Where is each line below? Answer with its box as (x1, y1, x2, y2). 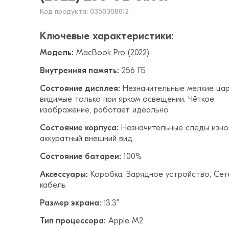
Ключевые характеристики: (40, 31, 174, 42)
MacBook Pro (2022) (74, 49, 150, 57)
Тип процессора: (40, 217, 106, 225)
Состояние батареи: (40, 152, 122, 161)
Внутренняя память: (40, 66, 120, 75)
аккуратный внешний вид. (40, 134, 134, 143)
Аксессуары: (40, 170, 88, 179)
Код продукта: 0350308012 (40, 8, 129, 16)
